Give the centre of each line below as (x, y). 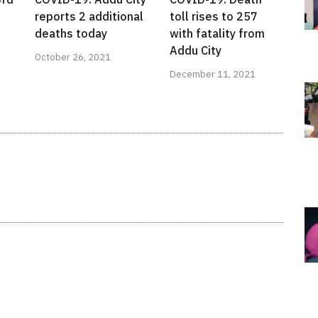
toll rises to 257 (214, 17)
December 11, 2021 (213, 75)
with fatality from (217, 34)
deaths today (71, 34)
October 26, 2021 (73, 57)
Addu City (196, 51)
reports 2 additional (89, 17)
